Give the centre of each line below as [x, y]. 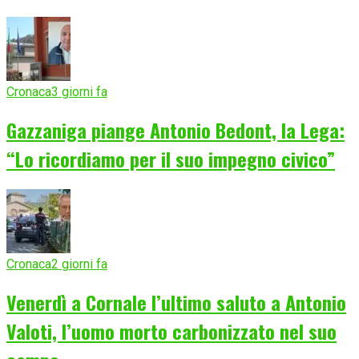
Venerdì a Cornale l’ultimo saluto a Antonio [176, 303]
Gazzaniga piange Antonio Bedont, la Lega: [175, 130]
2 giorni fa [79, 264]
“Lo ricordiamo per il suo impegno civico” [171, 159]
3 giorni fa [79, 92]
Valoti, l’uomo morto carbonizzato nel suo [171, 331]
